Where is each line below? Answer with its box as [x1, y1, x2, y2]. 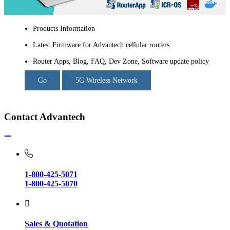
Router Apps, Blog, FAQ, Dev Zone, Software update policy [33, 57, 209, 66]
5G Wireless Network [75, 76, 138, 85]
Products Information [33, 25, 95, 32]
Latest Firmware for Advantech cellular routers [33, 41, 169, 49]
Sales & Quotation [25, 219, 88, 228]
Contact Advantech [4, 111, 85, 122]
